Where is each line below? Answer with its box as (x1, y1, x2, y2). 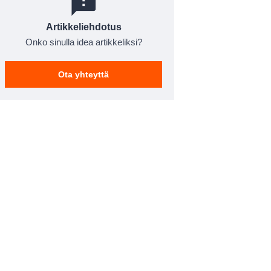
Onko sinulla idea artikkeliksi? (25, 37, 142, 47)
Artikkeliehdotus (45, 22, 122, 32)
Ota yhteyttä (58, 70, 109, 79)
